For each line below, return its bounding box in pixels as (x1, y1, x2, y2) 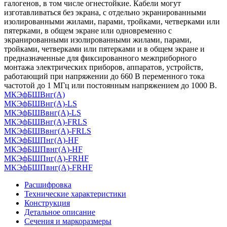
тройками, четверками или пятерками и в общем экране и (4, 45, 205, 54)
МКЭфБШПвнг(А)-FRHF (4, 163, 93, 172)
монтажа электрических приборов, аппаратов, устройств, (4, 63, 203, 72)
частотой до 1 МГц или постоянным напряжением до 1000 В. (4, 81, 217, 90)
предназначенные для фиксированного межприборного (4, 54, 197, 63)
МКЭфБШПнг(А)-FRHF (4, 154, 89, 163)
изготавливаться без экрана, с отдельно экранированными (4, 8, 206, 17)
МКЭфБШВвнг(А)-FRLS (4, 127, 91, 136)
